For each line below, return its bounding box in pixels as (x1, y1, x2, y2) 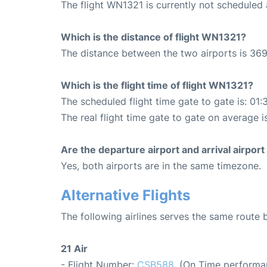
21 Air (61, 242, 88, 254)
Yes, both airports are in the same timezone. (61, 159, 261, 172)
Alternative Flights (61, 186, 190, 204)
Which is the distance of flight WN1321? (61, 30, 246, 43)
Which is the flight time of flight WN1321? (61, 79, 253, 91)
